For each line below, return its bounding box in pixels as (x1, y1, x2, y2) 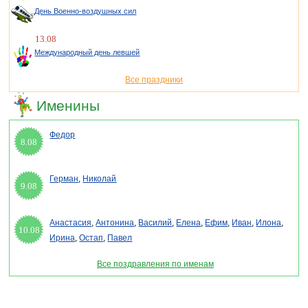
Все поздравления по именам (97, 259, 214, 269)
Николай (82, 174, 117, 184)
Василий (138, 218, 173, 228)
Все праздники (125, 75, 183, 85)
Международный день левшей (34, 48, 140, 57)
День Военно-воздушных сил (34, 7, 137, 16)
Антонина (96, 218, 135, 228)
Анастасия (49, 218, 92, 228)
